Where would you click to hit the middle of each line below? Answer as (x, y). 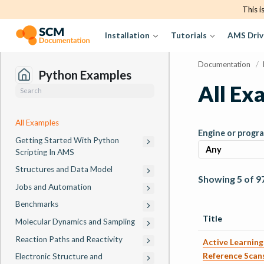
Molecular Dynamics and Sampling (75, 221)
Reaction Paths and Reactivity (69, 239)
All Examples (37, 123)
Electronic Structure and (59, 257)
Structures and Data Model (64, 169)
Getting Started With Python (67, 140)
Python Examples (85, 75)
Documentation (224, 64)
